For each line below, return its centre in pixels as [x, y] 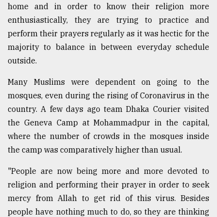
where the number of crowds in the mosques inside [108, 136]
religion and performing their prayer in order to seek [108, 185]
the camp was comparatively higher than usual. [95, 150]
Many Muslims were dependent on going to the [108, 82]
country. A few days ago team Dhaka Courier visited [108, 109]
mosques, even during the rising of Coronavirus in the [108, 96]
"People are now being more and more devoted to [108, 171]
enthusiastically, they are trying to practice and [108, 20]
